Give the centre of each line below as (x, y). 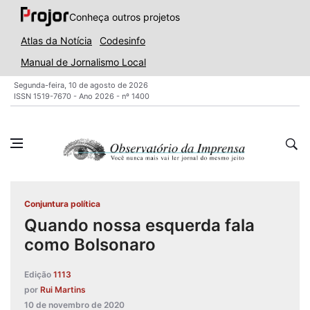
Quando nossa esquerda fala (139, 225)
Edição (38, 274)
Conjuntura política (62, 204)
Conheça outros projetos (124, 17)
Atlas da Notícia (56, 40)
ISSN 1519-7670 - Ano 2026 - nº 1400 (82, 96)
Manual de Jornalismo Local (83, 62)
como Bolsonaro (90, 245)
